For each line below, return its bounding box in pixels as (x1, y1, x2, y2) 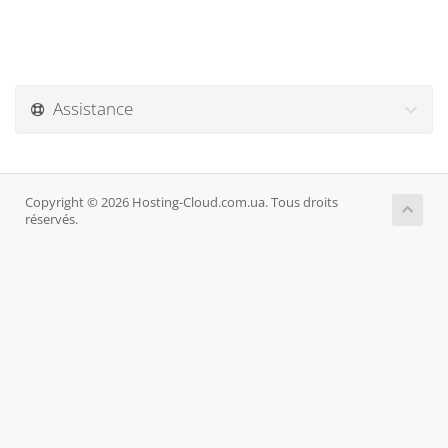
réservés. (25, 211, 78, 228)
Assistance (45, 97, 133, 120)
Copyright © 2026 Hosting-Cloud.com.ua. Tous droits (25, 194, 338, 211)
